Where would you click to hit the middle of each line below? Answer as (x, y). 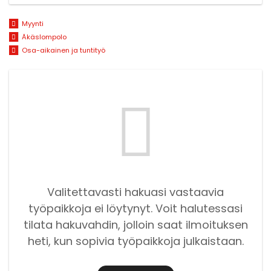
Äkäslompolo (44, 37)
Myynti (32, 24)
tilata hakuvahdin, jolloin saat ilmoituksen (135, 224)
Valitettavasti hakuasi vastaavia (135, 192)
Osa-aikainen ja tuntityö (63, 50)
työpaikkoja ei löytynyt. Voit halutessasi (135, 208)
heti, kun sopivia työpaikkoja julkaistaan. (135, 241)
